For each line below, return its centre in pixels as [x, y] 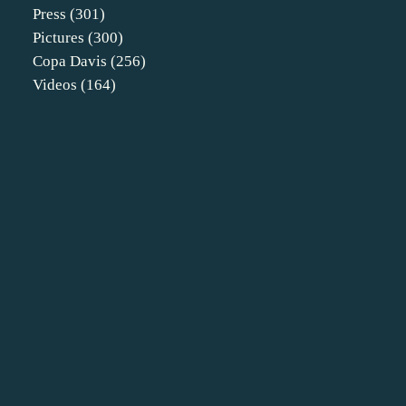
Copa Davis [70, 61]
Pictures [58, 38]
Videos [55, 85]
